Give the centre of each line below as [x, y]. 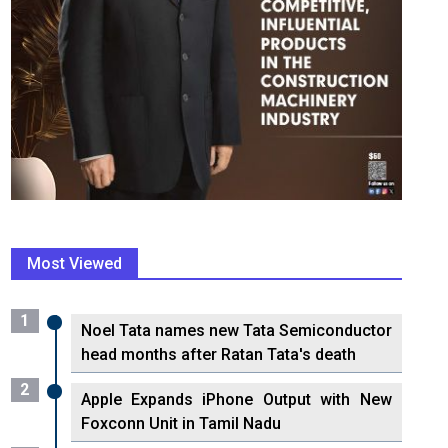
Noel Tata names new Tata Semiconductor [236, 330]
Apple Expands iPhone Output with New [236, 399]
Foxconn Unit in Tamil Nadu [180, 423]
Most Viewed [74, 263]
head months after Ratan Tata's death [218, 354]
